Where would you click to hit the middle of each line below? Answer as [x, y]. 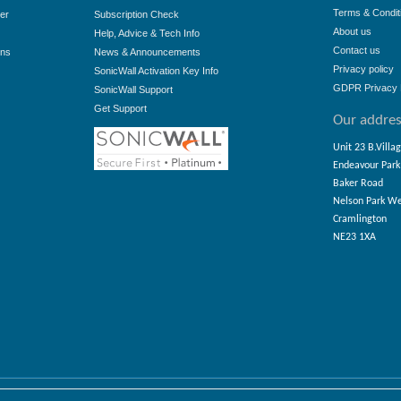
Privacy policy [363, 69]
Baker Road [358, 183]
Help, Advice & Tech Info [147, 33]
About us [352, 31]
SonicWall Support [134, 90]
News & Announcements [148, 52]
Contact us [356, 50]
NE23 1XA [354, 237]
